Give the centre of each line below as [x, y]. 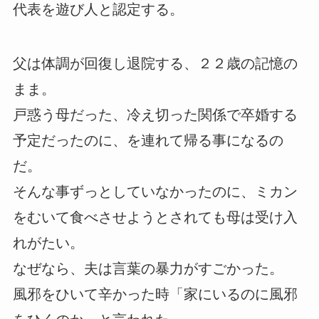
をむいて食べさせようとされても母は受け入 [155, 217]
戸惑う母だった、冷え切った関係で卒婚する [155, 114]
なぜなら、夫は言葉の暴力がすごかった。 [148, 268]
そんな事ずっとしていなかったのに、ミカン [155, 191]
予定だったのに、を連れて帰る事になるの [148, 140]
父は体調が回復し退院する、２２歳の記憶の [155, 63]
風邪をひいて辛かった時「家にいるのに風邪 [155, 294]
